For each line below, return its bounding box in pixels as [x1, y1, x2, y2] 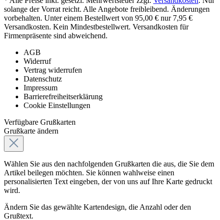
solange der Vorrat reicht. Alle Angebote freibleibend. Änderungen [4, 5, 210, 14]
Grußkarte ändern [4, 127, 58, 136]
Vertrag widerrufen [24, 66, 82, 75]
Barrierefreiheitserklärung [24, 92, 103, 101]
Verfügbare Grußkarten [4, 118, 76, 127]
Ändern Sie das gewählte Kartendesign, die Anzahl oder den [4, 203, 191, 212]
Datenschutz [24, 75, 62, 83]
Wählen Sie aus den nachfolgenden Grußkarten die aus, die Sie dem [4, 160, 214, 168]
